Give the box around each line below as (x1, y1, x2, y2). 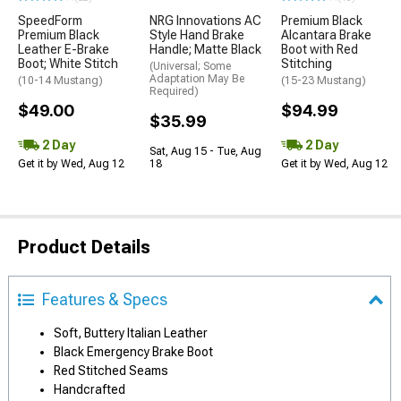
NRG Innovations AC (149, 13, 261, 29)
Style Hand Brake (149, 28, 244, 43)
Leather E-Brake (18, 42, 109, 57)
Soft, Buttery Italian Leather (54, 326, 208, 341)
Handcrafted (54, 382, 125, 397)
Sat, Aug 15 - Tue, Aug (149, 145, 261, 158)
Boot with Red (281, 42, 358, 57)
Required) (149, 85, 199, 98)
